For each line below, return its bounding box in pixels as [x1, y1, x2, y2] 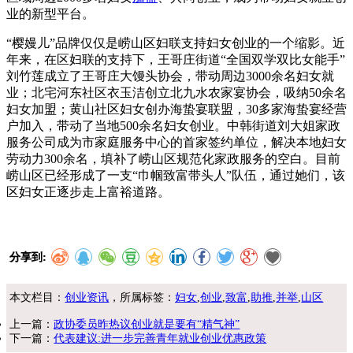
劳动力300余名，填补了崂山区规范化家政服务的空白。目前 [6, 151, 340, 165]
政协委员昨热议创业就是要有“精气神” [54, 318, 240, 330]
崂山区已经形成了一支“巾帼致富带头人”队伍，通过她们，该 [6, 168, 345, 182]
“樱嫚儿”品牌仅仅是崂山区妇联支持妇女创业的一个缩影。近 [6, 35, 345, 50]
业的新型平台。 [6, 6, 95, 20]
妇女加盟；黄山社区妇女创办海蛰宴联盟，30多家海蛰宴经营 [6, 102, 347, 116]
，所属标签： [109, 291, 176, 303]
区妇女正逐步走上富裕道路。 [6, 184, 170, 199]
